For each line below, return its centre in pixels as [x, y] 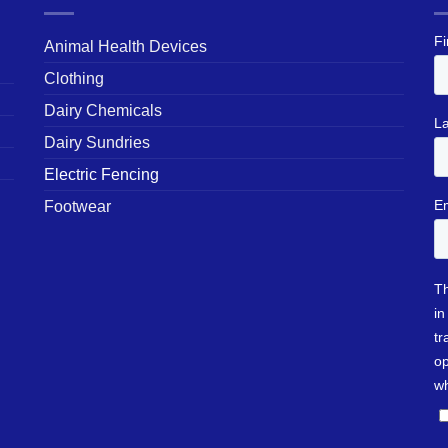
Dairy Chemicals [103, 111]
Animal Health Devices [125, 47]
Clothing [74, 79]
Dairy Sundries [97, 143]
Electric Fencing [101, 175]
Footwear [77, 207]
